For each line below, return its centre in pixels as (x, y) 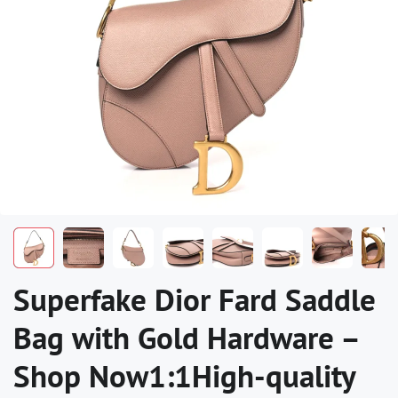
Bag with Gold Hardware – (186, 337)
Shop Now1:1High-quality (184, 375)
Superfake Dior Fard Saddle (195, 299)
